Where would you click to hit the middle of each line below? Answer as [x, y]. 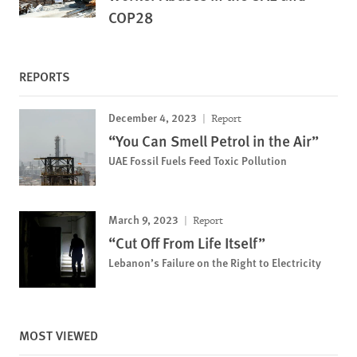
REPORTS [45, 76]
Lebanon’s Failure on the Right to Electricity [215, 263]
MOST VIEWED [59, 335]
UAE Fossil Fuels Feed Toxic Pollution [198, 161]
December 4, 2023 [153, 118]
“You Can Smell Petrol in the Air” [214, 141]
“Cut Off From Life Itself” [187, 243]
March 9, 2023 [143, 220]
